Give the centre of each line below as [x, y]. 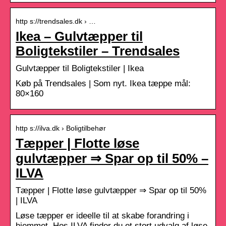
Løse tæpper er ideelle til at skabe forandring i [102, 215]
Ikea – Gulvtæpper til [79, 36]
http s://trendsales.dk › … [56, 21]
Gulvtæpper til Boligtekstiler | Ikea [80, 68]
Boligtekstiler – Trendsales [98, 51]
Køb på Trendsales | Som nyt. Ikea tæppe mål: [103, 83]
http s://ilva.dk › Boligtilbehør [61, 128]
